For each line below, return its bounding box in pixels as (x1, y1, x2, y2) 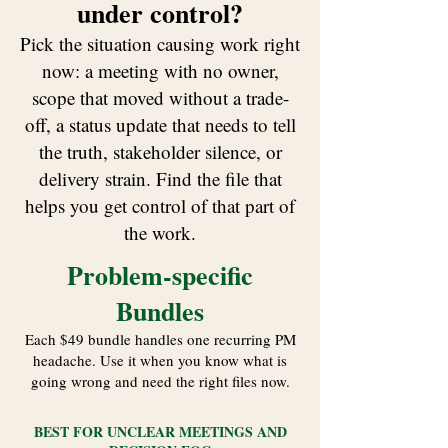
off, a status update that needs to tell (24, 112, 296, 138)
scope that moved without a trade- (31, 85, 289, 111)
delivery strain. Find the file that (38, 166, 282, 192)
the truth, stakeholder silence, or (38, 139, 282, 165)
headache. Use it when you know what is (33, 350, 287, 371)
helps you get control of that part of (25, 193, 295, 219)
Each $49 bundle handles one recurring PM (24, 329, 296, 350)
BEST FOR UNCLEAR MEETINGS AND (34, 421, 287, 443)
